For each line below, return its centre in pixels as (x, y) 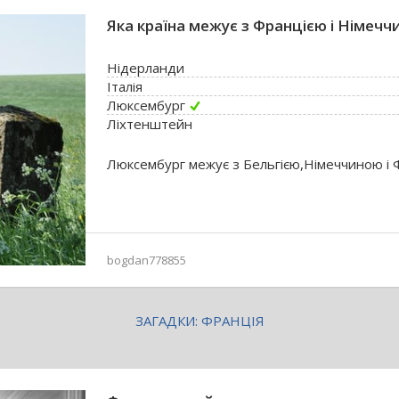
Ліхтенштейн (150, 124)
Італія (125, 86)
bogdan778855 (147, 260)
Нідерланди (146, 68)
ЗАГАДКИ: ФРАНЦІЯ (199, 321)
